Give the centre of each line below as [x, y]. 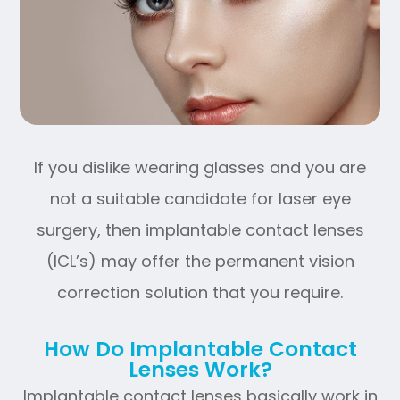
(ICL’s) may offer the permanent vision [200, 261]
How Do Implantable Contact [200, 349]
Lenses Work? [200, 369]
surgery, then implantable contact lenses [200, 229]
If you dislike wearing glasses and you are [200, 167]
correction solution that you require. [200, 292]
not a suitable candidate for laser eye [200, 198]
